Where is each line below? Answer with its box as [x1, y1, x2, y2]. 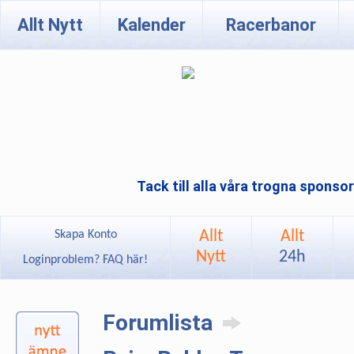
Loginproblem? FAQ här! [20, 254, 151, 266]
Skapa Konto [54, 228, 117, 241]
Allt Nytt [17, 15, 83, 35]
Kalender [117, 15, 186, 35]
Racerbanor [225, 15, 316, 35]
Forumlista [103, 310, 218, 336]
